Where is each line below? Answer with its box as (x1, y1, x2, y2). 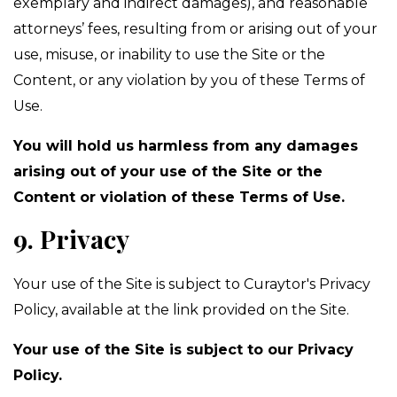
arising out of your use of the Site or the (13, 163, 323, 180)
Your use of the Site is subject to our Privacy (13, 341, 354, 358)
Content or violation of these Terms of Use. (13, 189, 345, 206)
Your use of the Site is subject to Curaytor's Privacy (13, 276, 370, 292)
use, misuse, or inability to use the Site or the (13, 46, 325, 63)
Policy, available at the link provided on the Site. (13, 301, 349, 318)
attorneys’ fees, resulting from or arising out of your (13, 20, 378, 37)
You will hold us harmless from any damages (13, 137, 358, 154)
